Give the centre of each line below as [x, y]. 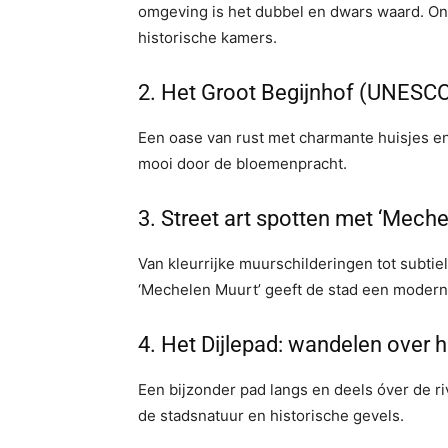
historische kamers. [207, 37]
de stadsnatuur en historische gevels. [271, 415]
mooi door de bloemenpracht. [242, 163]
